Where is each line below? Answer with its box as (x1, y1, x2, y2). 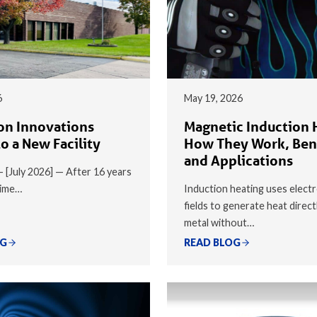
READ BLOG (184, 236, 241, 248)
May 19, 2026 (184, 91, 243, 104)
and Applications (184, 151, 293, 169)
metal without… (184, 216, 254, 229)
